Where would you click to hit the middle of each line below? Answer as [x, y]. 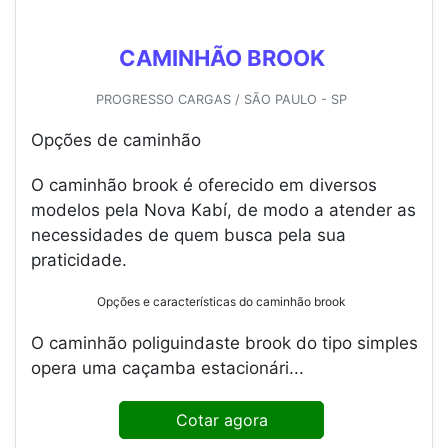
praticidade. [79, 260]
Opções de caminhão [116, 140]
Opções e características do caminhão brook [221, 302]
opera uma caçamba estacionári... [167, 368]
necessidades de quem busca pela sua [188, 235]
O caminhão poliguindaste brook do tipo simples [224, 343]
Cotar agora [221, 420]
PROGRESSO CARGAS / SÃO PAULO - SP [221, 100]
